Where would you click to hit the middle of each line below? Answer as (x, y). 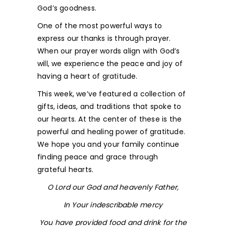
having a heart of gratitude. (88, 76)
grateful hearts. (66, 169)
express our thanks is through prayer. (104, 38)
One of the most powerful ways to (100, 26)
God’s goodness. (67, 8)
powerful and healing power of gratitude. (111, 132)
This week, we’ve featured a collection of (112, 94)
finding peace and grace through (98, 157)
